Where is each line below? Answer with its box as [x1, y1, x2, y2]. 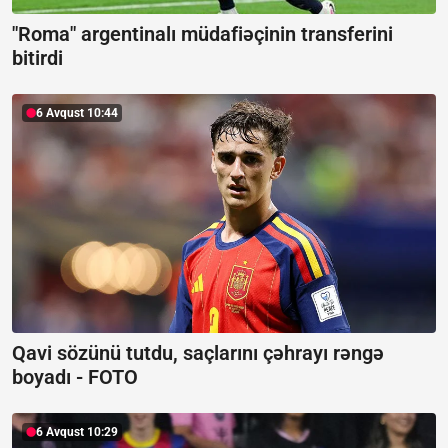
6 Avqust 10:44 [36, 106, 118, 121]
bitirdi [12, 46, 63, 71]
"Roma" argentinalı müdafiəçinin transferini [12, 22, 393, 47]
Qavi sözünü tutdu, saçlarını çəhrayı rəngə [12, 340, 384, 365]
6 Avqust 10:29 [36, 424, 118, 439]
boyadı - [12, 364, 88, 389]
